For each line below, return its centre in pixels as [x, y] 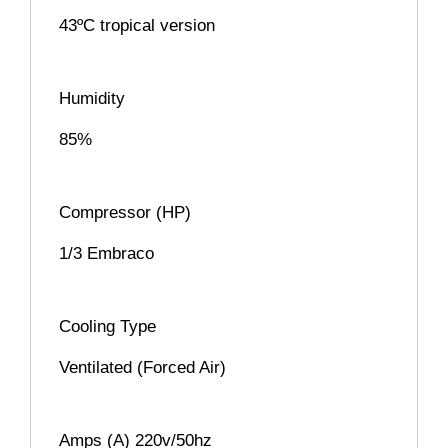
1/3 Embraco [106, 254]
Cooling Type [107, 327]
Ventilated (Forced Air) [142, 368]
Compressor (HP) [125, 213]
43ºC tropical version [137, 26]
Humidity [92, 99]
